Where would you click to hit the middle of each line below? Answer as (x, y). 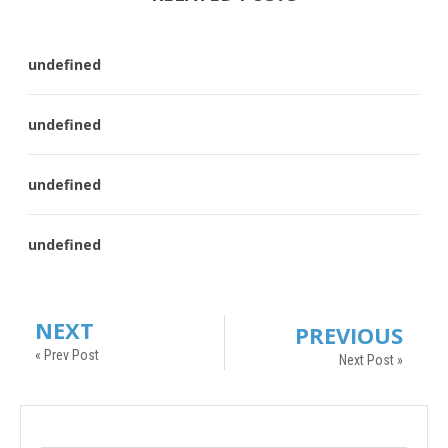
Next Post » (371, 360)
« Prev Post (67, 355)
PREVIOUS (349, 335)
